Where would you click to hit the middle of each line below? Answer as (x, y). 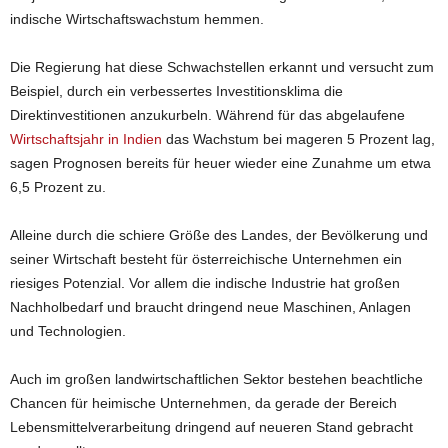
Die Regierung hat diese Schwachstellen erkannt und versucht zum (222, 67)
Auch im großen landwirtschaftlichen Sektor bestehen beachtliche (216, 379)
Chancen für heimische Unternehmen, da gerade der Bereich (203, 403)
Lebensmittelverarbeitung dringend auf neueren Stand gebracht (211, 427)
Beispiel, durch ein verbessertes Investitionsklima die (176, 91)
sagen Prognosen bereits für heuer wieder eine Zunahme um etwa (220, 163)
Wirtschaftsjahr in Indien (86, 139)
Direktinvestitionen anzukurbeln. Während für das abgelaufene (207, 115)
